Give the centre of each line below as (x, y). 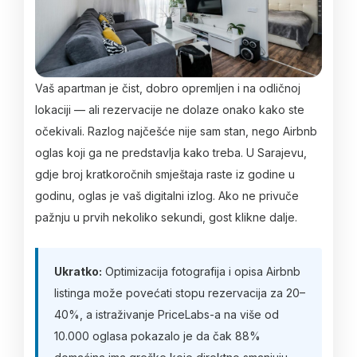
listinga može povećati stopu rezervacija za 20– (180, 292)
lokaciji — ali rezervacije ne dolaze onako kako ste (170, 110)
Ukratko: (78, 271)
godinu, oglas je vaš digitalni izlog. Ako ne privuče (167, 196)
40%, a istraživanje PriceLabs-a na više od (167, 314)
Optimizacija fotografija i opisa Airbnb (201, 271)
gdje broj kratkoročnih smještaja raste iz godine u (165, 174)
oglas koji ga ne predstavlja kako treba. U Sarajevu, (171, 153)
